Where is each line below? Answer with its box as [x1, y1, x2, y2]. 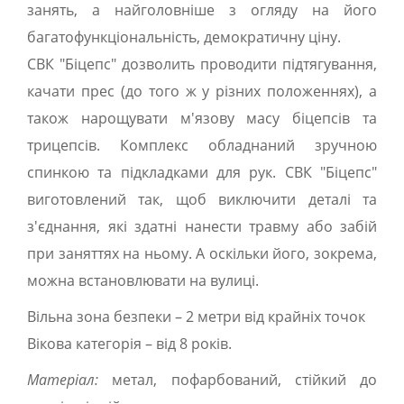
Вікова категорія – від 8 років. [27, 334, 232, 353]
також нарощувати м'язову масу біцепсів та [27, 108, 377, 128]
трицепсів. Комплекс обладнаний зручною [27, 135, 377, 155]
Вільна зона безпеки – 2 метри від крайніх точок [27, 307, 365, 326]
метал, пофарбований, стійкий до [98, 370, 377, 390]
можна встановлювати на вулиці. [27, 271, 259, 290]
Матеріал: [27, 370, 98, 390]
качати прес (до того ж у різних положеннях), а [27, 81, 377, 101]
